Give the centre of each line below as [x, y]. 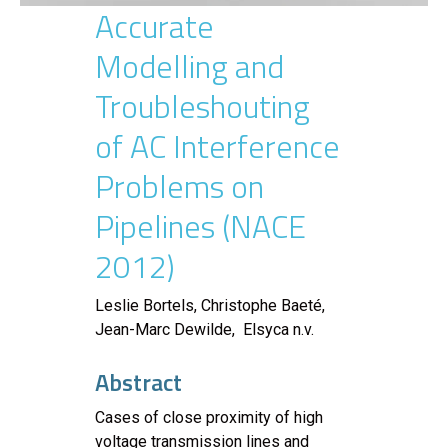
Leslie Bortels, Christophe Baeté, [210, 305]
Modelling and [189, 65]
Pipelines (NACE [200, 225]
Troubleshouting [202, 105]
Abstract [138, 381]
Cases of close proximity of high [209, 417]
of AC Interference [217, 145]
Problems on [179, 185]
